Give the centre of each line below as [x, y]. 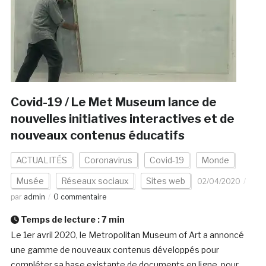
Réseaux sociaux [95, 181]
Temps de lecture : [60, 220]
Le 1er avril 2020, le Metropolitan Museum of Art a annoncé [127, 235]
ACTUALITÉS [41, 160]
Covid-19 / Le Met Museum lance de [113, 102]
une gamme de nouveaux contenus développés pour [115, 250]
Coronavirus [108, 160]
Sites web [165, 181]
